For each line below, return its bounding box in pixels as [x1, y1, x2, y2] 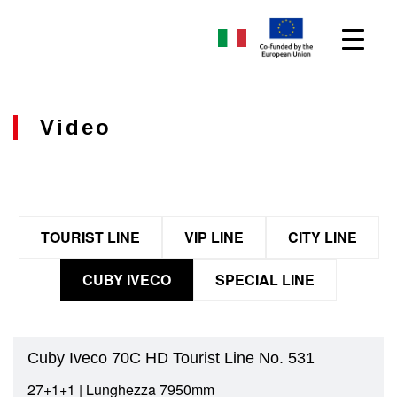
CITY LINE [287, 227, 357, 247]
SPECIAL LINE [215, 269, 315, 290]
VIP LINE [183, 227, 244, 247]
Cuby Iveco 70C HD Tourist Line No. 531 [27, 349, 315, 367]
